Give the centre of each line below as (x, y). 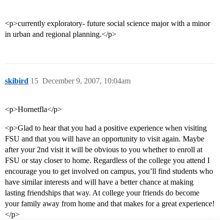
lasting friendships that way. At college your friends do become (102, 193)
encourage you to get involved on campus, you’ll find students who (109, 171)
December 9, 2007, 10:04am (86, 81)
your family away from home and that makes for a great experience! (110, 204)
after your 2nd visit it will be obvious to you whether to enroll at (104, 150)
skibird (17, 81)
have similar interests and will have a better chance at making (99, 182)
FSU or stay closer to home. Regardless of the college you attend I (107, 161)
